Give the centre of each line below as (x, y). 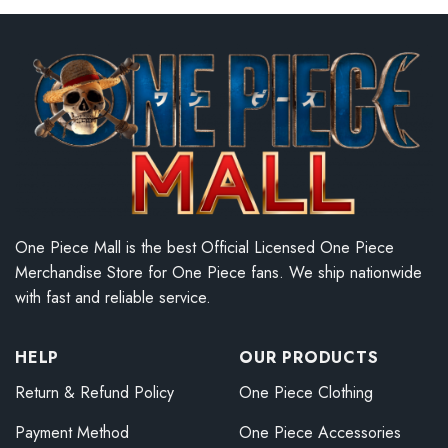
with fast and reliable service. (113, 297)
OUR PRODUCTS (309, 357)
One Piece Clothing (306, 392)
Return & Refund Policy (94, 392)
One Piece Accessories (320, 432)
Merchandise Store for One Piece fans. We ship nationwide (218, 272)
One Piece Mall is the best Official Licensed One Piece (204, 247)
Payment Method (72, 432)
